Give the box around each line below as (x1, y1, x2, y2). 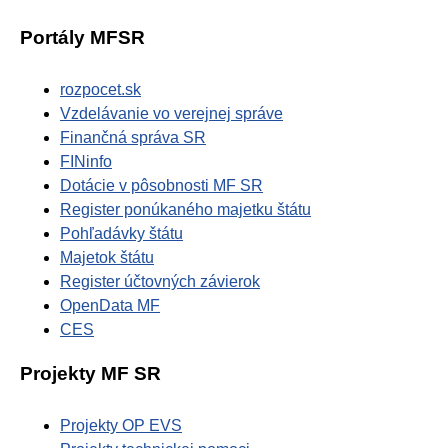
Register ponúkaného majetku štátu (60, 201, 311, 219)
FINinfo (60, 153, 112, 171)
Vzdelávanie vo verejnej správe (60, 105, 283, 123)
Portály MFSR (20, 27, 145, 49)
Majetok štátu (60, 249, 154, 267)
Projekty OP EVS (60, 416, 182, 434)
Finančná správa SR (60, 129, 206, 147)
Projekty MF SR (20, 362, 161, 384)
